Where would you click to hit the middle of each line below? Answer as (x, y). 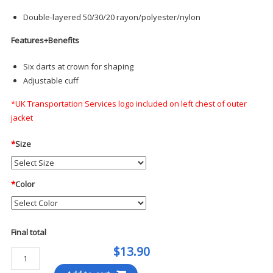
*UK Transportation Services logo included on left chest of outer (129, 104)
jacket (22, 118)
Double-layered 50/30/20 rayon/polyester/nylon (112, 17)
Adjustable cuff (51, 81)
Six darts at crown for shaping (78, 67)
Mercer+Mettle (37, 254)
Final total (28, 232)
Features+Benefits (45, 41)
